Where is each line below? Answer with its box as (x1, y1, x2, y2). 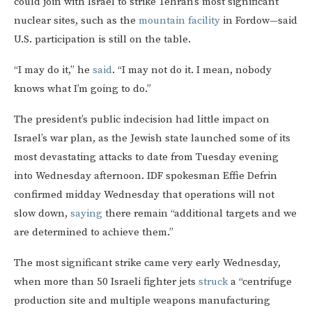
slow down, (14, 207, 70, 221)
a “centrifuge (228, 275, 292, 289)
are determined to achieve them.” (14, 226, 173, 240)
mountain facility (139, 14, 220, 28)
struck (198, 275, 228, 289)
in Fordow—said (220, 14, 297, 28)
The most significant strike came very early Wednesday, (14, 256, 281, 270)
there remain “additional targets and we (102, 207, 297, 221)
